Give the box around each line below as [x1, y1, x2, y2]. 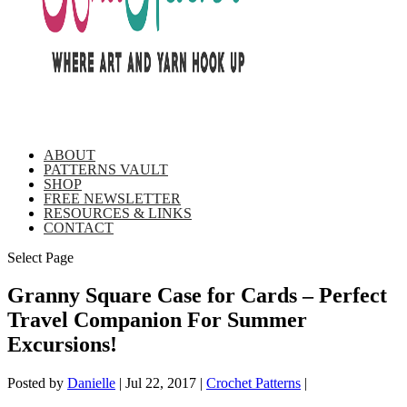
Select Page [7, 249, 74, 265]
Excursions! [7, 333, 117, 357]
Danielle [67, 375, 115, 392]
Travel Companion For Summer [7, 308, 307, 333]
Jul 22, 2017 [125, 375, 196, 392]
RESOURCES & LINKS [44, 204, 192, 221]
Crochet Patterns [206, 375, 301, 392]
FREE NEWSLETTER [44, 190, 181, 206]
